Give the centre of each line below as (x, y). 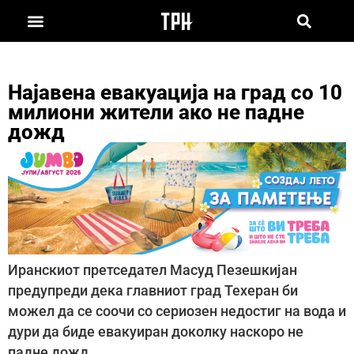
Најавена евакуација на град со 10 (175, 92)
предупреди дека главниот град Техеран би (153, 291)
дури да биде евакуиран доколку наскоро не (156, 332)
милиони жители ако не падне (156, 112)
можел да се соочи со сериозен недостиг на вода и (177, 312)
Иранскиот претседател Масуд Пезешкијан (153, 271)
